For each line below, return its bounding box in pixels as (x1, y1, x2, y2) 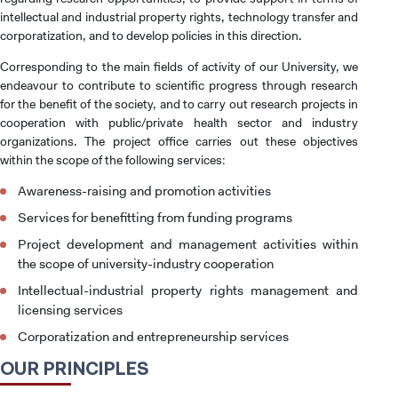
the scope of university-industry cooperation (18, 255, 274, 274)
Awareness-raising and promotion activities (18, 182, 271, 201)
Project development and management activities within (18, 235, 359, 254)
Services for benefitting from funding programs (18, 209, 292, 227)
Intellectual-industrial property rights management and (18, 282, 359, 300)
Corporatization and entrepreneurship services (18, 328, 289, 346)
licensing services (18, 301, 123, 320)
